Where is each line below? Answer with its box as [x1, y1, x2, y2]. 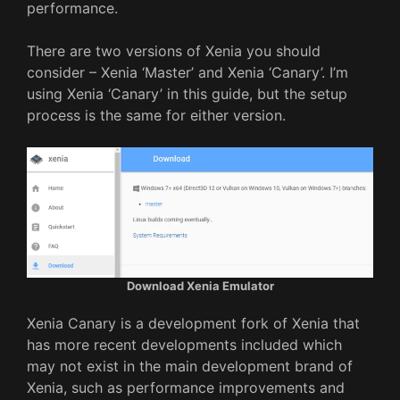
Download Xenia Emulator [126, 279, 274, 293]
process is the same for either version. [27, 106, 286, 124]
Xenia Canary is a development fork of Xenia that [27, 314, 360, 332]
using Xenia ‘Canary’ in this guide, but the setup [27, 85, 347, 103]
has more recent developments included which [27, 336, 342, 354]
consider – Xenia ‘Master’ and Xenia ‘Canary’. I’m [27, 63, 348, 81]
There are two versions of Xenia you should [27, 42, 321, 60]
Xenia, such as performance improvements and [27, 379, 345, 396]
